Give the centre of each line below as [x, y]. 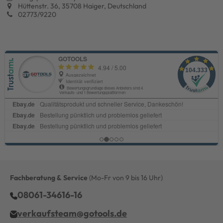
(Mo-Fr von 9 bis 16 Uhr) [125, 177]
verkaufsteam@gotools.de [72, 213]
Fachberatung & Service [49, 177]
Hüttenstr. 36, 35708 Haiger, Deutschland [81, 6]
